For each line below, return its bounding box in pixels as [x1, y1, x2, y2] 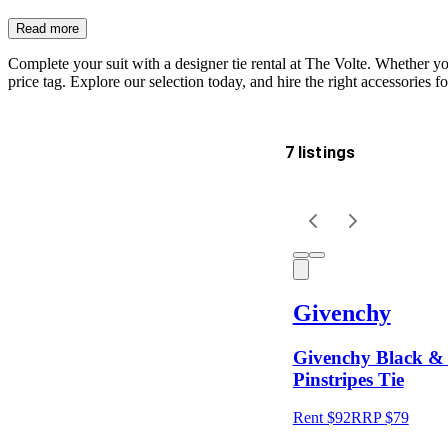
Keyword [8, 295, 84, 317]
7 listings [284, 142, 356, 162]
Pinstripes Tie [292, 368, 404, 390]
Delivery [8, 159, 76, 181]
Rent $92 [292, 409, 351, 427]
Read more [16, 20, 79, 36]
